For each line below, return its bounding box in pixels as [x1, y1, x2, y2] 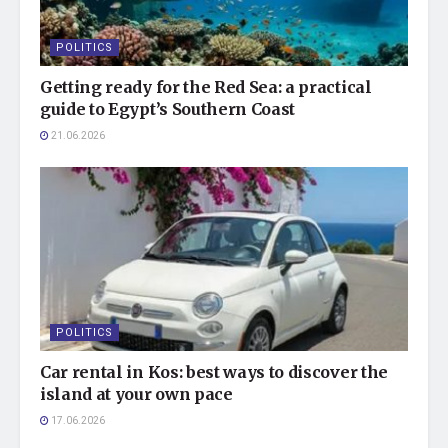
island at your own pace [40, 384, 233, 405]
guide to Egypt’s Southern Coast [40, 99, 296, 120]
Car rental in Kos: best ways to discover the [40, 362, 388, 383]
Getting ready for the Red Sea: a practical [40, 77, 372, 98]
